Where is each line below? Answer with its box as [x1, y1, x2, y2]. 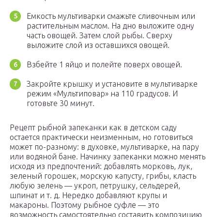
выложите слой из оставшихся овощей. [27, 41, 170, 50]
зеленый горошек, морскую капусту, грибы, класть [10, 171, 196, 181]
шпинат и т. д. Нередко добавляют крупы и [10, 191, 167, 200]
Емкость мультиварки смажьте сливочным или [27, 12, 195, 21]
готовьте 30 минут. [27, 99, 94, 108]
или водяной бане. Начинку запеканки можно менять [10, 152, 205, 161]
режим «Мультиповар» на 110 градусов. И [27, 89, 178, 98]
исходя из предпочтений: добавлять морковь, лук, [10, 162, 192, 171]
